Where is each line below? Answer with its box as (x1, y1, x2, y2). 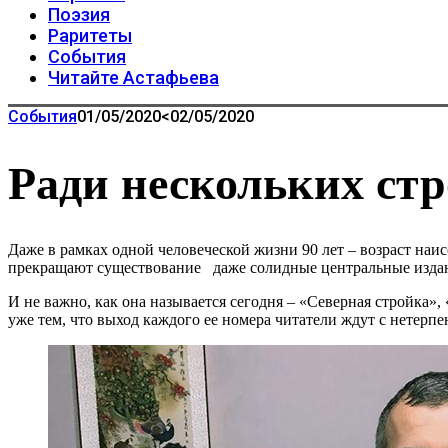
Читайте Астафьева (48, 67, 219, 88)
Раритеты (48, 25, 132, 46)
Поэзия (48, 4, 110, 25)
